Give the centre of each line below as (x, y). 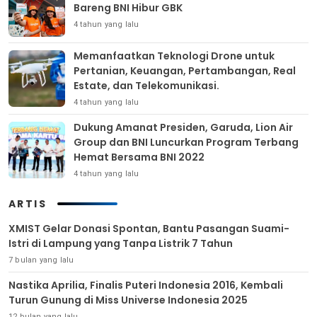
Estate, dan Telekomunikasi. (146, 85)
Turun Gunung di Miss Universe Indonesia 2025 (128, 300)
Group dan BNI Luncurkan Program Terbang (186, 142)
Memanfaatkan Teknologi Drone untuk (174, 56)
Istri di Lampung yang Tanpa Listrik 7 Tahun (121, 243)
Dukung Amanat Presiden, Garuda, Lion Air (183, 127)
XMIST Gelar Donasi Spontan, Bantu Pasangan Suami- (149, 228)
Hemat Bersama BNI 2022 (139, 157)
